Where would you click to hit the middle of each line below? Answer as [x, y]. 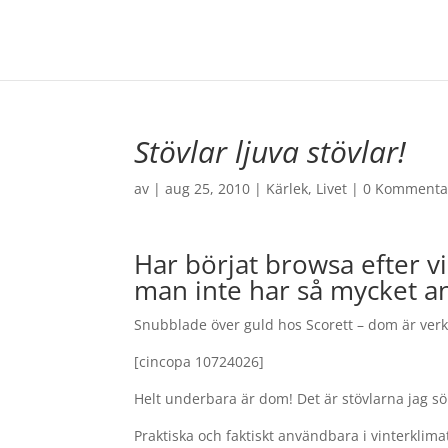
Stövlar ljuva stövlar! [270, 151]
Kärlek [287, 188]
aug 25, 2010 [208, 188]
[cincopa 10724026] [199, 361]
